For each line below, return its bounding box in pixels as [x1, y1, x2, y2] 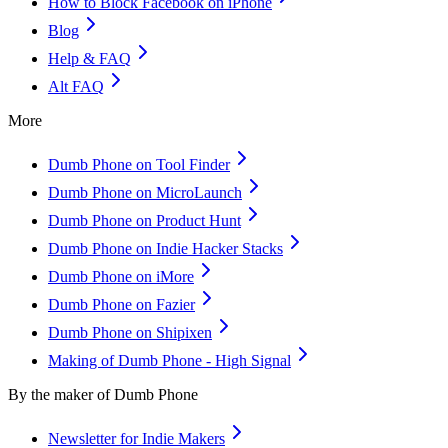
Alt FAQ [48, 78, 104, 95]
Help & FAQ [48, 50, 131, 67]
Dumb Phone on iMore [48, 268, 194, 285]
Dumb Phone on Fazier [48, 296, 195, 313]
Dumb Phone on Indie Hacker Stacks [48, 240, 283, 257]
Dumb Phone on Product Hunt [48, 212, 241, 229]
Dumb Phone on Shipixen [48, 324, 212, 341]
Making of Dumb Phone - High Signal [48, 352, 291, 369]
